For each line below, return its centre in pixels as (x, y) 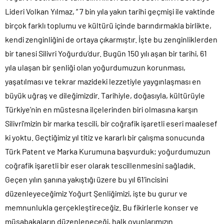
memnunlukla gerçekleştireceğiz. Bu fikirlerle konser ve (102, 207)
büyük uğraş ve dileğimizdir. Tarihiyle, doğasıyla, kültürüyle (105, 95)
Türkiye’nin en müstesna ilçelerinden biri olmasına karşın (101, 109)
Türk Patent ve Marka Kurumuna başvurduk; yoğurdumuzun (108, 151)
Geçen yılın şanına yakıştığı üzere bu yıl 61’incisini (86, 179)
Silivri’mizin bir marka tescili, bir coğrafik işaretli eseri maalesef (111, 123)
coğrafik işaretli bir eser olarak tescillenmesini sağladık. (100, 165)
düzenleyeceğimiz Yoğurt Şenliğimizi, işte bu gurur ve (96, 193)
